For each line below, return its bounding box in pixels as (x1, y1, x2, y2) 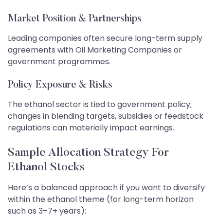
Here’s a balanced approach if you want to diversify (8, 182, 205, 193)
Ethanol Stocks (8, 161, 85, 173)
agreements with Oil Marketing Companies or (8, 44, 182, 55)
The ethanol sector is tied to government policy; (8, 98, 192, 110)
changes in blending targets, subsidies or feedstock (8, 110, 203, 122)
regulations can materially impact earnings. (8, 122, 174, 133)
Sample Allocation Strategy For (8, 146, 169, 159)
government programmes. (8, 55, 110, 67)
